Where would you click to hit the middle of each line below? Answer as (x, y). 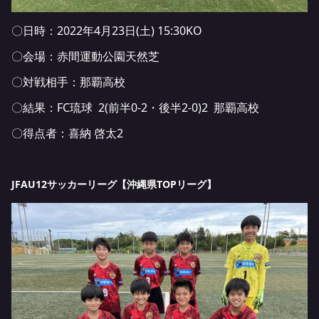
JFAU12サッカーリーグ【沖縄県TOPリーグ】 (114, 184)
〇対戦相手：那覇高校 (68, 82)
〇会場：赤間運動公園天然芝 (85, 57)
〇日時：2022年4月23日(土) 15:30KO (107, 31)
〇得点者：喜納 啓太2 (67, 134)
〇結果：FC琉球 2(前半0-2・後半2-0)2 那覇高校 (135, 108)
